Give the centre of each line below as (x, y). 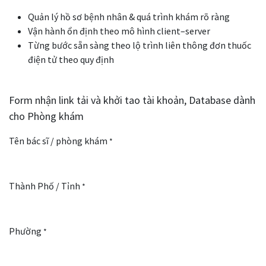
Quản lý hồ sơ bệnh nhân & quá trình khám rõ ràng (129, 17)
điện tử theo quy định (71, 60)
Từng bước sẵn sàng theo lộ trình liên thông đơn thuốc (140, 45)
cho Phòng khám (46, 116)
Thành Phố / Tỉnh (45, 186)
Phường (25, 231)
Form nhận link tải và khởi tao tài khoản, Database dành (132, 100)
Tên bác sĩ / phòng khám (58, 141)
